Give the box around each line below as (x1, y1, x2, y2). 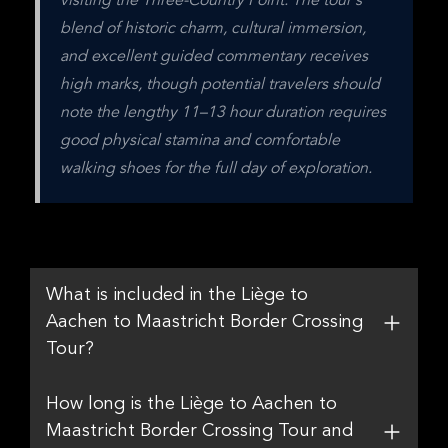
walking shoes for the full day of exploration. (60, 161, 372, 177)
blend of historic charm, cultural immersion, (60, 21, 366, 37)
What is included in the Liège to (46, 286, 308, 304)
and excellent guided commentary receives (60, 49, 368, 65)
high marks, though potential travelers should (60, 77, 380, 93)
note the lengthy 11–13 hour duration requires (60, 105, 386, 121)
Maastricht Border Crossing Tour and (46, 422, 353, 440)
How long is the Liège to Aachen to (46, 395, 337, 413)
